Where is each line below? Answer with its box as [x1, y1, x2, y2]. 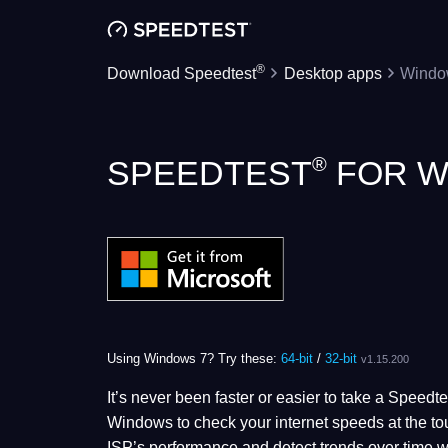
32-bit [325, 351, 357, 367]
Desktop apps [283, 65, 382, 83]
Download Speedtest [107, 65, 256, 83]
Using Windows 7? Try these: [107, 351, 281, 367]
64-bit [281, 351, 313, 367]
